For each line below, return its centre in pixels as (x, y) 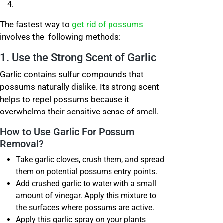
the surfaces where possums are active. (86, 207)
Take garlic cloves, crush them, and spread (90, 160)
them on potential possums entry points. (87, 171)
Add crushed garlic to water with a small (86, 183)
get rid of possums (108, 24)
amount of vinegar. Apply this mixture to (86, 195)
